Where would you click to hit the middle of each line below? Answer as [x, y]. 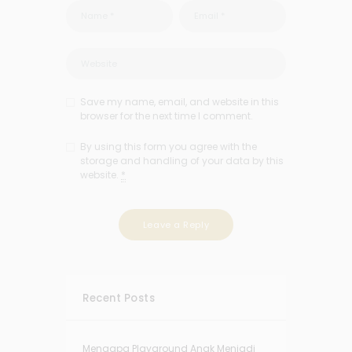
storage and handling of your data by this [182, 161]
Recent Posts [119, 299]
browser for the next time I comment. [167, 116]
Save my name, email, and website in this [180, 102]
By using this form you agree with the [169, 147]
